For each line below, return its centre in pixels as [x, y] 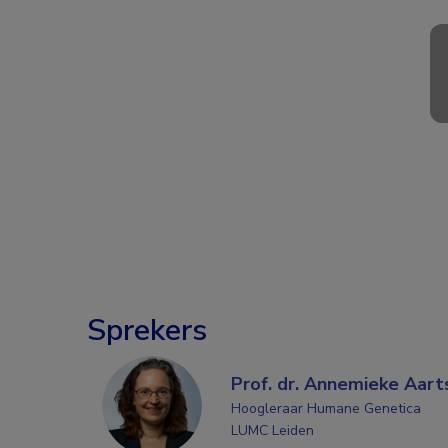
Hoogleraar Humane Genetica [325, 408]
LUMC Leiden [272, 430]
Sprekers [147, 330]
